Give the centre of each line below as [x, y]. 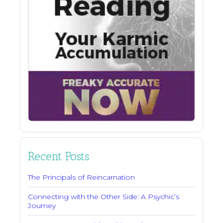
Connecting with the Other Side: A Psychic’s [104, 197]
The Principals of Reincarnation [81, 177]
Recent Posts [58, 157]
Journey [42, 206]
